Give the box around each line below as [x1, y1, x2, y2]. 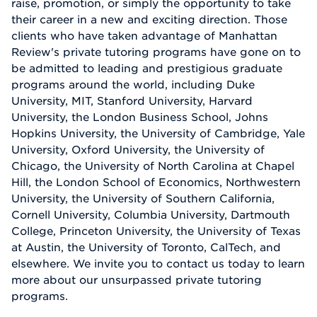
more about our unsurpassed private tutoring [11, 273, 262, 287]
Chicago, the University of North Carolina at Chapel [11, 159, 294, 173]
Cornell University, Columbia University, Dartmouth [11, 208, 290, 221]
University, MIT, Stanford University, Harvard [11, 94, 253, 108]
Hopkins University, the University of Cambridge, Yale [11, 127, 305, 140]
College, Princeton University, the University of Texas [11, 224, 301, 238]
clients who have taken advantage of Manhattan [11, 29, 277, 42]
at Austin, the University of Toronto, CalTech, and [11, 241, 281, 254]
